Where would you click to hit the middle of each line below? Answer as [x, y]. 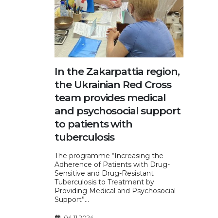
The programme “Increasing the [109, 155]
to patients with [94, 124]
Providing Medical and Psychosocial [115, 191]
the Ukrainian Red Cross [113, 84]
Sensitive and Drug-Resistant [104, 173]
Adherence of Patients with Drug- [112, 164]
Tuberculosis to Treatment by [104, 182]
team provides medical [110, 97]
